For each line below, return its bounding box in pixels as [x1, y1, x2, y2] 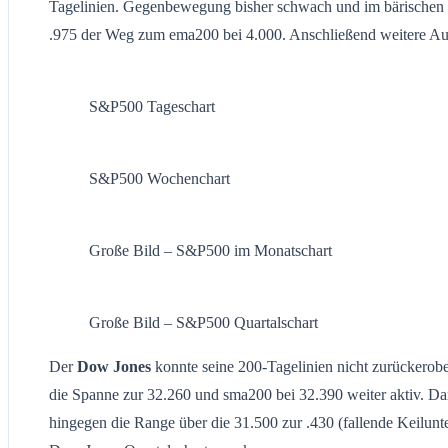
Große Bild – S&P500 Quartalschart [89, 313, 318, 331]
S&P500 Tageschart [89, 97, 215, 115]
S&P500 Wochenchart [89, 169, 230, 187]
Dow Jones [77, 357, 151, 375]
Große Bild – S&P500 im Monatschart [89, 241, 332, 259]
